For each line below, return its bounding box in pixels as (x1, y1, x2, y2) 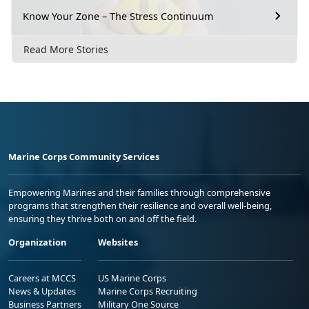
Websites (98, 235, 138, 248)
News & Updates (8, 284, 76, 297)
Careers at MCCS (8, 271, 76, 284)
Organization (8, 235, 66, 248)
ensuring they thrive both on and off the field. (8, 212, 197, 225)
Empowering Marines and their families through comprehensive (8, 186, 270, 199)
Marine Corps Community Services (8, 150, 159, 163)
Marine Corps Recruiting (98, 284, 197, 297)
